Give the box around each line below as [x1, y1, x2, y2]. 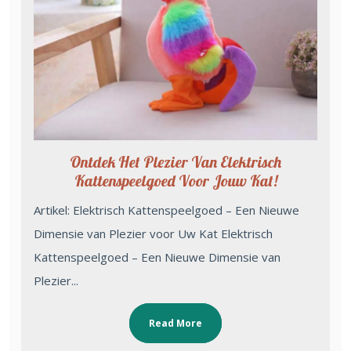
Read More [149, 316, 202, 330]
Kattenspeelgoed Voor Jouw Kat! [74, 170, 277, 190]
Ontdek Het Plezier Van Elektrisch [70, 151, 281, 172]
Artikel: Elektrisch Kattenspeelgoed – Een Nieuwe [34, 201, 299, 218]
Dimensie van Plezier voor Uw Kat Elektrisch [34, 225, 273, 241]
